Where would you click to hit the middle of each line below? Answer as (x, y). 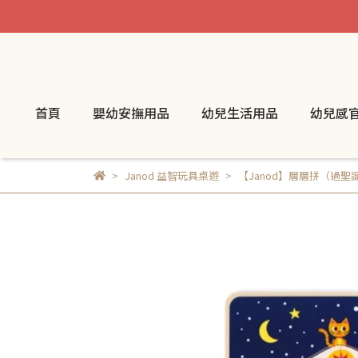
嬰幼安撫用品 (131, 112)
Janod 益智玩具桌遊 (171, 175)
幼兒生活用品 (240, 112)
